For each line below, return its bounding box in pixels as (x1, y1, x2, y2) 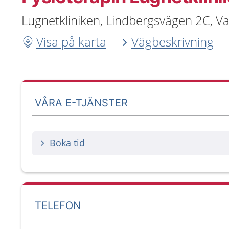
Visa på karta (36, 33, 106, 50)
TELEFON (35, 199, 81, 212)
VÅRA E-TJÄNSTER (35, 96, 128, 109)
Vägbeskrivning (131, 33, 214, 50)
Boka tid (50, 136, 85, 149)
